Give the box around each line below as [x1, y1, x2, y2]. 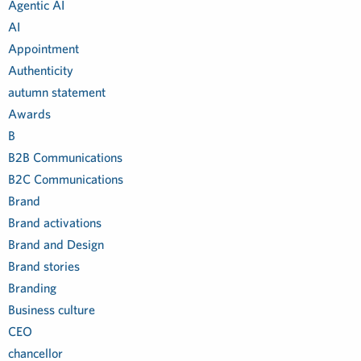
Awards [8, 106, 51, 121]
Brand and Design [8, 237, 104, 251]
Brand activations [8, 215, 102, 230]
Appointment [8, 41, 79, 56]
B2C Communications [8, 172, 123, 186]
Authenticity [8, 63, 73, 77]
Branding [8, 280, 56, 295]
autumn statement [8, 85, 106, 99]
